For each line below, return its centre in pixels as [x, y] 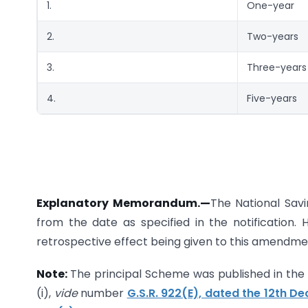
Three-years [277, 68]
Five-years [272, 99]
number [104, 293]
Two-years [273, 37]
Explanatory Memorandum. [118, 203]
